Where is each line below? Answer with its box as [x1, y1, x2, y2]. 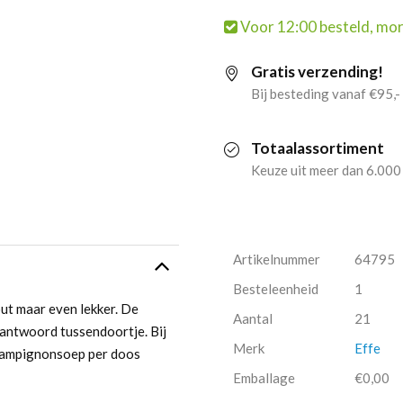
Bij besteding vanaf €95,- [251, 85, 400, 102]
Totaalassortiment [251, 139, 384, 157]
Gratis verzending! [251, 62, 383, 81]
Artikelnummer [233, 251, 320, 267]
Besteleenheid [233, 281, 318, 297]
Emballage [233, 370, 295, 386]
